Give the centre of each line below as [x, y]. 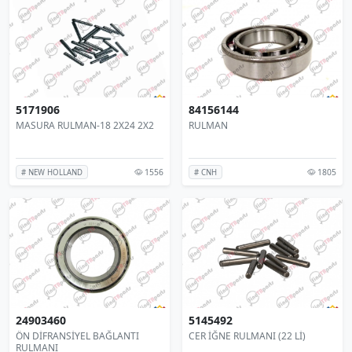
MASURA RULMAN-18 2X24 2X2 [85, 125]
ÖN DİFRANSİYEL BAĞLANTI [77, 335]
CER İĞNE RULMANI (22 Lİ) [247, 335]
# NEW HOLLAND [52, 172]
